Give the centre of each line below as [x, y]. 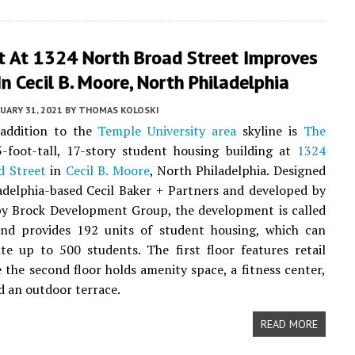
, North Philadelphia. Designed [237, 170]
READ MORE [289, 324]
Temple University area [167, 131]
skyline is [270, 131]
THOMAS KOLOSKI [119, 110]
